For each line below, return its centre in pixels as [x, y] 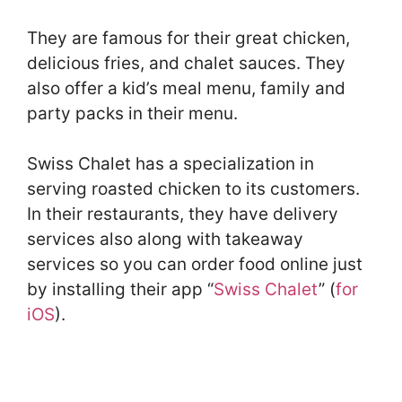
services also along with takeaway [165, 239]
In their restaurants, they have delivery [183, 214]
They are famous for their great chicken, [188, 38]
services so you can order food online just [195, 264]
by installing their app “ [120, 289]
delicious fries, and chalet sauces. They [186, 63]
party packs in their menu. [132, 113]
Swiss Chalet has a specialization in [170, 164]
